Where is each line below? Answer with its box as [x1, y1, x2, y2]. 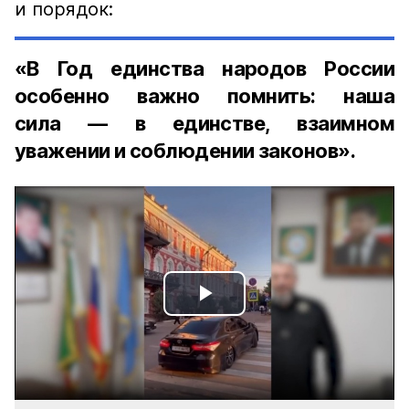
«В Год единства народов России [15, 57, 394, 80]
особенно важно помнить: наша [15, 84, 394, 108]
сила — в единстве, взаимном [15, 111, 394, 135]
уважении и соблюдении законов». [15, 139, 355, 163]
